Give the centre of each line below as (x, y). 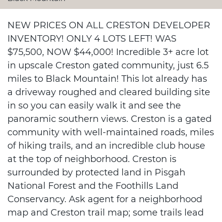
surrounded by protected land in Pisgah (96, 172)
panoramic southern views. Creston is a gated (110, 119)
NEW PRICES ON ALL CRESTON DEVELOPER (109, 25)
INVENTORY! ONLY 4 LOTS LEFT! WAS (92, 39)
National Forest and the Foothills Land (93, 186)
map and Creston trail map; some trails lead (106, 213)
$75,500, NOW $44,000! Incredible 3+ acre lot (108, 52)
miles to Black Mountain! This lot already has (107, 79)
